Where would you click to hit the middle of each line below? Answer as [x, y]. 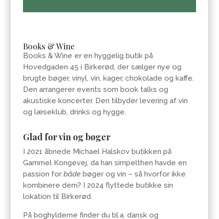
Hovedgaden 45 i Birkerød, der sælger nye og [102, 67]
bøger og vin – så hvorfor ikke [133, 174]
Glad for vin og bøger [67, 137]
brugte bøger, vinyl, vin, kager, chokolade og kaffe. [109, 78]
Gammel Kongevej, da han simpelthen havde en [105, 163]
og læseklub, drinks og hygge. [75, 112]
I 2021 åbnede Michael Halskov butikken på [98, 152]
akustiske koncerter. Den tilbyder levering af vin [106, 101]
